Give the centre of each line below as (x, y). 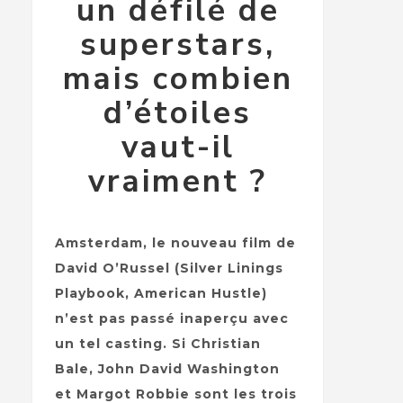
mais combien (178, 79)
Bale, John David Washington (167, 369)
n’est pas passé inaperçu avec (171, 319)
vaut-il (178, 148)
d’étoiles (178, 113)
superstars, (178, 45)
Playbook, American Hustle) (161, 294)
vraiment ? (178, 182)
